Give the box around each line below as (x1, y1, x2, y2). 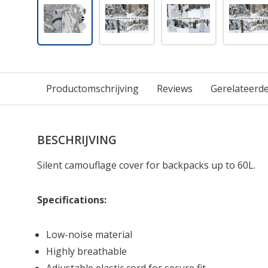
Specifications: (37, 193, 106, 206)
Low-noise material (46, 228, 132, 241)
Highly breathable (46, 245, 127, 258)
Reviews (157, 82, 193, 95)
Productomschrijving (46, 82, 139, 95)
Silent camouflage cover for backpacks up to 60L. (37, 159, 255, 172)
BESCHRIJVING (37, 132, 117, 148)
